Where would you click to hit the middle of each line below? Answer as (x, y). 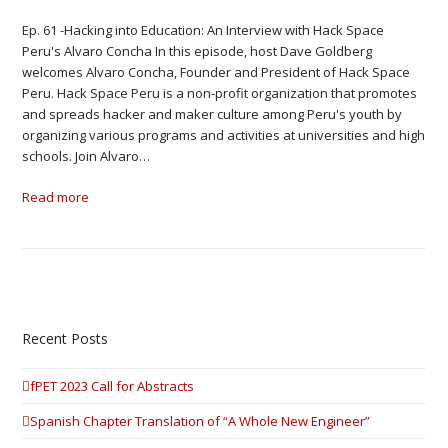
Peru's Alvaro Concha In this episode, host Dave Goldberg (197, 51)
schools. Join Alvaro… (86, 156)
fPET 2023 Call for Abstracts (112, 385)
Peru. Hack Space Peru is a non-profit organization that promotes (220, 93)
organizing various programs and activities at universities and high (224, 135)
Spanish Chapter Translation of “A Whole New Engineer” (200, 420)
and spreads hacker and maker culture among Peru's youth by (212, 114)
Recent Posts (65, 338)
